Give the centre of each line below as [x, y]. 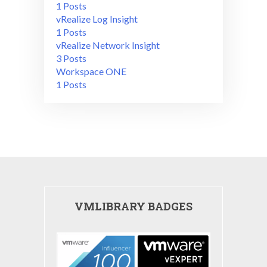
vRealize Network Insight [108, 45]
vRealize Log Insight [97, 18]
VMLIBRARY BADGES [133, 206]
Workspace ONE [91, 71]
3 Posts [71, 58]
